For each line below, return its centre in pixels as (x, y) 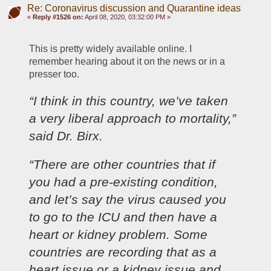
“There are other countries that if (122, 165)
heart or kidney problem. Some (119, 235)
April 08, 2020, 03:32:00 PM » (127, 17)
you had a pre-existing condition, (124, 182)
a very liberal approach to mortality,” (133, 118)
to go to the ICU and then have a (123, 217)
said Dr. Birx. (66, 135)
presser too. (54, 74)
